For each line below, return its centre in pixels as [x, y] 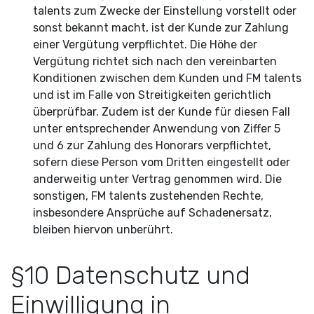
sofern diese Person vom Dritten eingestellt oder [162, 162]
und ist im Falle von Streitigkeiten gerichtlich [152, 95]
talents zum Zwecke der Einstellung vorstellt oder [165, 11]
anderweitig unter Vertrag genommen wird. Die [157, 179]
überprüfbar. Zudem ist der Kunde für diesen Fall [162, 112]
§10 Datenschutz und [130, 275]
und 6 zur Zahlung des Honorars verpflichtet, [152, 145]
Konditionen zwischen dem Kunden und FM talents [167, 78]
